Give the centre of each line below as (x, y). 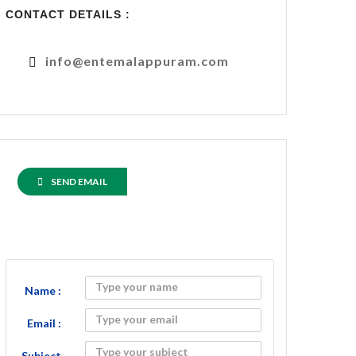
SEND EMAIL (79, 182)
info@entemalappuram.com (137, 61)
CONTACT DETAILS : (68, 14)
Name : (43, 290)
